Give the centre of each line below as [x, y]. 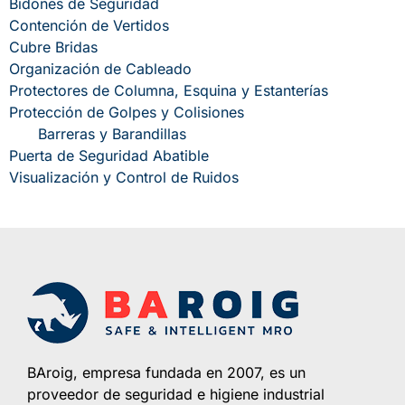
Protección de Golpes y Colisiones [127, 112]
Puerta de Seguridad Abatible [109, 155]
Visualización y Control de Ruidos [124, 177]
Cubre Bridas [53, 47]
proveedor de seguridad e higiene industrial [176, 394]
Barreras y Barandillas [112, 133]
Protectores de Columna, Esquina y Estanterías [169, 90]
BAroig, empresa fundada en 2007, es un [166, 372]
